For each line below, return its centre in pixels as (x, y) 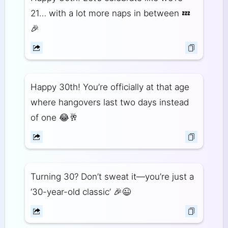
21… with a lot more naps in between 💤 (110, 13)
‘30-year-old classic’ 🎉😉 (80, 192)
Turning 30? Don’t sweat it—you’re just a (112, 177)
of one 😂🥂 (54, 118)
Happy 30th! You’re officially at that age (110, 87)
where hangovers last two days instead (109, 103)
